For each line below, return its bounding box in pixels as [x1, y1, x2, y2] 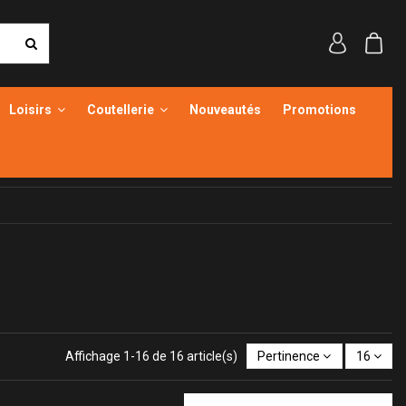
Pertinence [257, 348, 321, 363]
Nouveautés [188, 102, 261, 117]
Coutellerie [86, 102, 157, 117]
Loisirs [8, 102, 54, 117]
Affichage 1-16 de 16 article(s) [65, 348, 241, 363]
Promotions [282, 102, 356, 117]
